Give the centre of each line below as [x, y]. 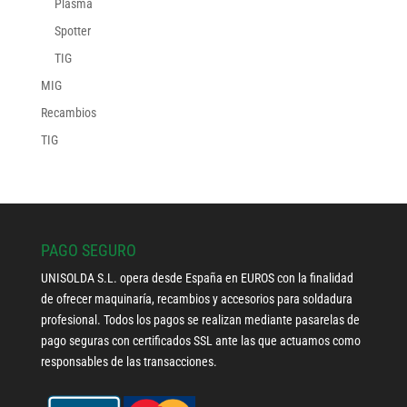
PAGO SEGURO [88, 251]
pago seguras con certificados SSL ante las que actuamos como [200, 341]
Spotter [72, 31]
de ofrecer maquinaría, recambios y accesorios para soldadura [196, 299]
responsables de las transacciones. [129, 362]
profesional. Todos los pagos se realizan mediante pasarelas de [200, 320]
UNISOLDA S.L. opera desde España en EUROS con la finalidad [197, 278]
